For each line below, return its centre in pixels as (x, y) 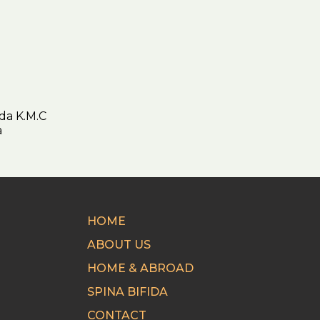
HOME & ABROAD (141, 268)
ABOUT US (119, 244)
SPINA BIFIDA (128, 291)
